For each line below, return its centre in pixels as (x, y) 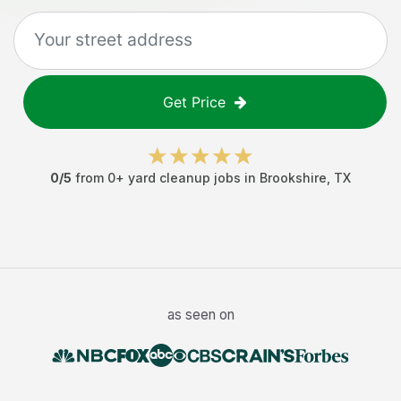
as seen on (200, 315)
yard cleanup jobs (184, 178)
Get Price (194, 102)
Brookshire (293, 178)
